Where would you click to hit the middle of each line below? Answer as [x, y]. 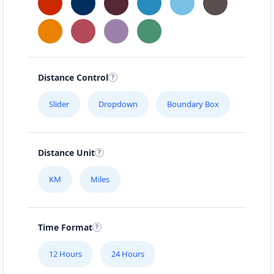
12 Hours [65, 254]
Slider [59, 104]
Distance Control [73, 78]
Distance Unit [66, 152]
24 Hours [128, 254]
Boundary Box [193, 104]
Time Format [65, 228]
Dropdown [118, 104]
